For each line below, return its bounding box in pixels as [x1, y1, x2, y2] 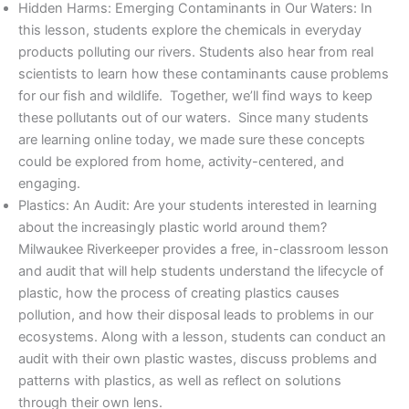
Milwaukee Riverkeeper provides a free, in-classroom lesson [18, 241, 389, 258]
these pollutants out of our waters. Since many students [18, 110, 369, 127]
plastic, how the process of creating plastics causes [18, 285, 340, 302]
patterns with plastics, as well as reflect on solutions [18, 372, 341, 390]
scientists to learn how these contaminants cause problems [18, 66, 389, 83]
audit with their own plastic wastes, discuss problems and [18, 351, 377, 368]
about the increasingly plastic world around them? [18, 219, 327, 236]
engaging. [18, 175, 84, 193]
